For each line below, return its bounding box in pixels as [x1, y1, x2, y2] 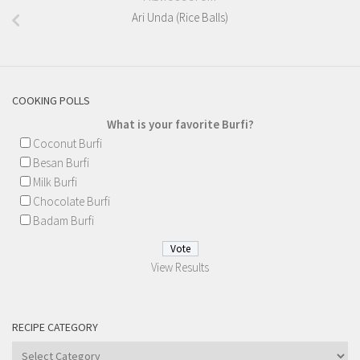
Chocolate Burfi [33, 194, 110, 210]
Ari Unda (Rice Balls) [132, 10, 228, 26]
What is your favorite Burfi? [106, 117, 254, 133]
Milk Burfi [33, 174, 77, 190]
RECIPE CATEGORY [12, 320, 98, 335]
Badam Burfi [33, 213, 94, 229]
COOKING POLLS [12, 93, 90, 108]
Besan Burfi [33, 155, 89, 171]
